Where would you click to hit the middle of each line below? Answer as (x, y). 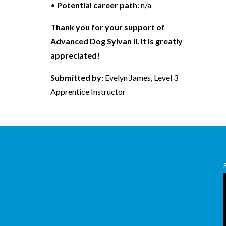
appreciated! (75, 55)
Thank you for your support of (107, 27)
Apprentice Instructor (88, 91)
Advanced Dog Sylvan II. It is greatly (116, 41)
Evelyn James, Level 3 (140, 77)
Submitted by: (77, 77)
